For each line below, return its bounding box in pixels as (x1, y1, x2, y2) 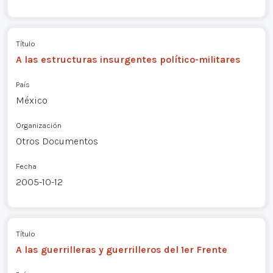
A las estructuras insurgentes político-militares (15, 54, 241, 66)
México (15, 94, 48, 107)
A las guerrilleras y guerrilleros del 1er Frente (15, 243, 227, 255)
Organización (15, 121, 62, 130)
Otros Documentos (15, 135, 98, 147)
